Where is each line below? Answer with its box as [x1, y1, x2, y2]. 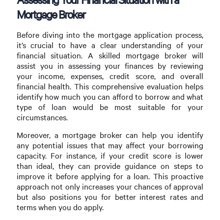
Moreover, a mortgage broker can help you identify [16, 129, 204, 140]
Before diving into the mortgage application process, [16, 29, 204, 40]
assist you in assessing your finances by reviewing [16, 60, 204, 71]
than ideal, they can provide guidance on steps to [16, 160, 204, 171]
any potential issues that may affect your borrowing [16, 139, 204, 150]
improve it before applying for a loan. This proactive [16, 170, 204, 181]
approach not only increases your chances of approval [16, 181, 204, 192]
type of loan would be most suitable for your [16, 101, 204, 112]
